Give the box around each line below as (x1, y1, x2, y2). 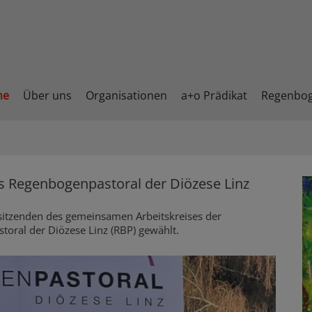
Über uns (23, 88, 72, 104)
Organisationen (86, 88, 167, 104)
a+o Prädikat (181, 88, 247, 104)
